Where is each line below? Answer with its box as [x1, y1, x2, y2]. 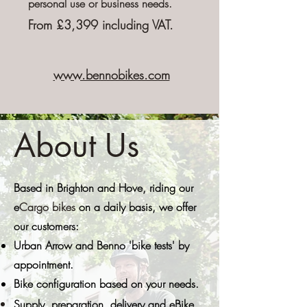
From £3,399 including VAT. [27, 16, 173, 33]
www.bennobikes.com [53, 66, 170, 83]
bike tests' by [132, 238, 189, 253]
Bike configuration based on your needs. [14, 276, 202, 291]
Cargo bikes [19, 199, 75, 214]
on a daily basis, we [75, 199, 173, 214]
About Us [14, 125, 139, 166]
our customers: [14, 219, 79, 234]
